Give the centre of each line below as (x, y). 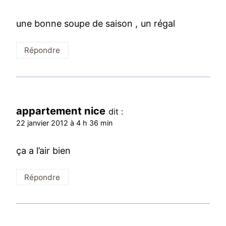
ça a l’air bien (44, 151)
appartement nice (61, 110)
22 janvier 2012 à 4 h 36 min (65, 123)
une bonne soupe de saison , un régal (96, 24)
